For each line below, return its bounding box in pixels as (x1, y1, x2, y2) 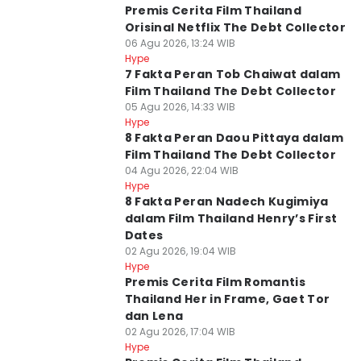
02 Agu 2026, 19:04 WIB (124, 244, 236, 258)
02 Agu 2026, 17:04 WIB (124, 325, 235, 338)
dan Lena (124, 308, 184, 324)
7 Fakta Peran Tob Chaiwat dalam (124, 66, 341, 82)
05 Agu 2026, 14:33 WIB (124, 100, 235, 114)
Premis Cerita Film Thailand (124, 2, 302, 19)
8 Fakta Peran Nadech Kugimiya (124, 193, 329, 210)
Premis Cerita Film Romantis (124, 274, 306, 290)
